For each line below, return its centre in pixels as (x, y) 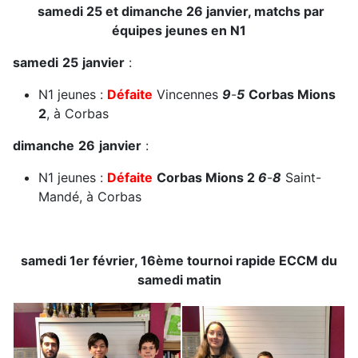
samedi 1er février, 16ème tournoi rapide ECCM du (179, 261)
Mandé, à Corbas (90, 197)
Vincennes (187, 95)
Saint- (301, 178)
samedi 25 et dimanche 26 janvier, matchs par (179, 12)
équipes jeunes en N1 (179, 31)
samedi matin (179, 280)
